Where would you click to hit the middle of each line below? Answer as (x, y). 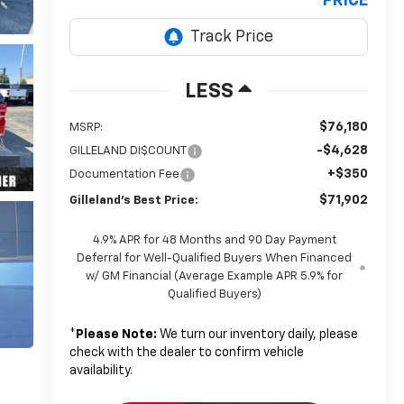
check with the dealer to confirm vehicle (186, 353)
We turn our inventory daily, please (257, 335)
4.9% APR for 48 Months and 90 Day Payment (214, 241)
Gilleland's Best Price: (133, 201)
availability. (101, 371)
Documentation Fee (124, 175)
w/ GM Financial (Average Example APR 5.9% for (215, 277)
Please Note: (116, 335)
